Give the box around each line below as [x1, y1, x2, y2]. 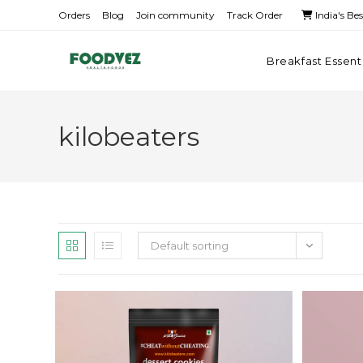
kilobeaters [58, 121, 199, 152]
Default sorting [151, 239, 228, 252]
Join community [136, 9, 215, 21]
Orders [58, 9, 90, 21]
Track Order [227, 9, 283, 21]
